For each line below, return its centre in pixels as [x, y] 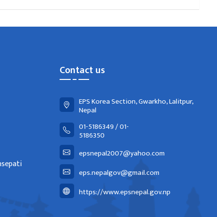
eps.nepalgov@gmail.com [119, 173]
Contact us [82, 70]
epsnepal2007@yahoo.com [122, 153]
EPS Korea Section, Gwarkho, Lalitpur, [136, 101]
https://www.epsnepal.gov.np [124, 192]
